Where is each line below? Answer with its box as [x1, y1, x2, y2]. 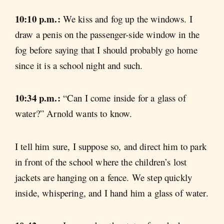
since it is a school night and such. [15, 58, 143, 71]
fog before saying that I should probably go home [15, 43, 198, 56]
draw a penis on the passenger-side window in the [15, 27, 200, 40]
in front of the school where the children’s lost [15, 155, 187, 168]
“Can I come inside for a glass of [62, 91, 186, 104]
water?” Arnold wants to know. [15, 107, 132, 120]
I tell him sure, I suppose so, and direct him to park [15, 139, 206, 152]
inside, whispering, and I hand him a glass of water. [15, 186, 208, 199]
